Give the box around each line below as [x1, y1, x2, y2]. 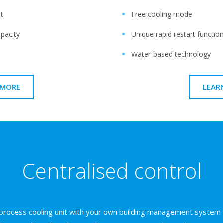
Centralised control [21, 156, 202, 185]
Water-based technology [131, 49, 211, 59]
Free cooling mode [131, 9, 194, 19]
